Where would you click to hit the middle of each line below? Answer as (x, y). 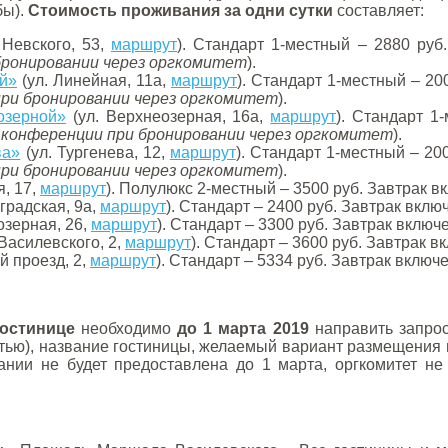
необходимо (126, 328)
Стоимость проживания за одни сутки (180, 10)
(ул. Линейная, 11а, (94, 80)
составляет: (378, 10)
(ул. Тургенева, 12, (95, 152)
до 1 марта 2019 (243, 328)
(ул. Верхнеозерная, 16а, (168, 116)
